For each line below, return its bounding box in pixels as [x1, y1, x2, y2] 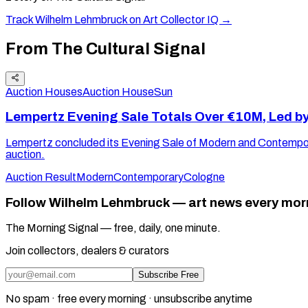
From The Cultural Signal [5, 39, 206, 58]
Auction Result [5, 171, 76, 183]
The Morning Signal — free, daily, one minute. [5, 222, 221, 234]
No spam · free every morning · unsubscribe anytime [5, 293, 252, 305]
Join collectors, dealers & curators [5, 245, 169, 257]
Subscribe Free [138, 269, 199, 280]
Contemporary [113, 171, 184, 183]
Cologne [184, 171, 225, 183]
